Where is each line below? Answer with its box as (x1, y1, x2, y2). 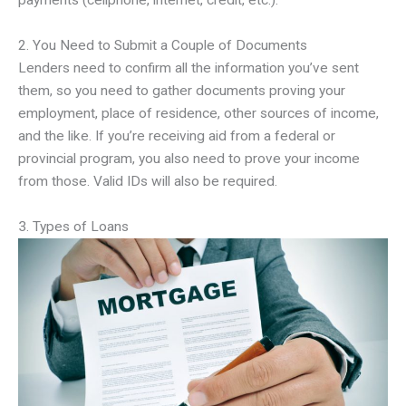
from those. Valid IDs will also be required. (18, 173, 277, 190)
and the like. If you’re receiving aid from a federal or (18, 128, 335, 145)
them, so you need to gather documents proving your (18, 82, 345, 100)
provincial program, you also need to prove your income (18, 150, 360, 168)
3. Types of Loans (18, 218, 129, 236)
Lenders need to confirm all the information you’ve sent (18, 60, 359, 77)
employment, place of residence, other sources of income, (18, 105, 379, 122)
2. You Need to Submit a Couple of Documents (18, 37, 307, 54)
